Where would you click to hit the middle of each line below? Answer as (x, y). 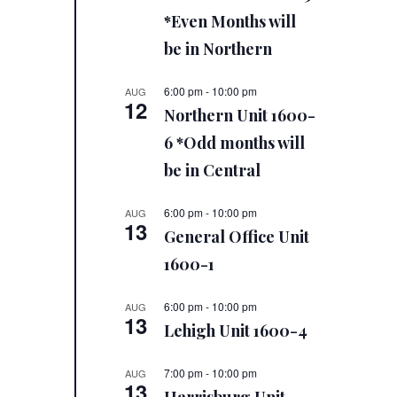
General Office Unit (237, 237)
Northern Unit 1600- (240, 116)
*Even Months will (230, 22)
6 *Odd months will (235, 143)
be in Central (213, 171)
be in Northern (218, 49)
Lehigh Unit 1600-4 (236, 331)
